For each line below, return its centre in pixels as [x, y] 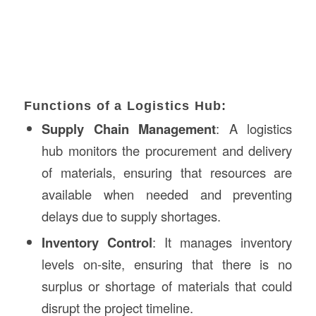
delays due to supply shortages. [131, 216]
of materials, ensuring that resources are [167, 172]
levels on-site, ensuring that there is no [167, 264]
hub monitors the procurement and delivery [167, 151]
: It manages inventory [223, 242]
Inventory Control [97, 243]
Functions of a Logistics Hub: [125, 106]
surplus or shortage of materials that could [167, 286]
